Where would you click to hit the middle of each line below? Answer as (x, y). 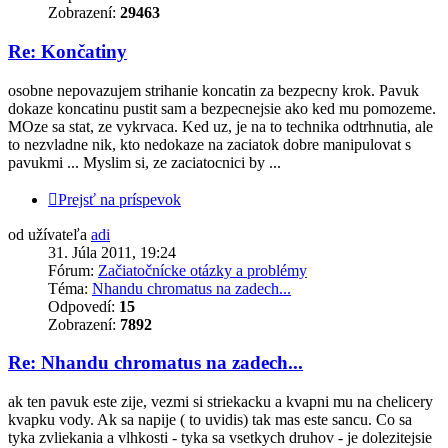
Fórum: (73, 270)
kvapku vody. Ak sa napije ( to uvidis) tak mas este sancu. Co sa (210, 420)
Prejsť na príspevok (119, 199)
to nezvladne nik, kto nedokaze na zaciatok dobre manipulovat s (209, 144)
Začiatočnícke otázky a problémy (202, 270)
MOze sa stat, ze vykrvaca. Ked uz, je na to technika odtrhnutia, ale (220, 126)
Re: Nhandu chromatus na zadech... (155, 363)
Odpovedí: (83, 306)
